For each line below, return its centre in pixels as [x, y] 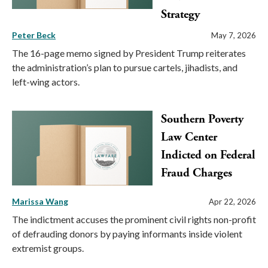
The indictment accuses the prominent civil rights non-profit [134, 219]
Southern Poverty [202, 120]
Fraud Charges [197, 173]
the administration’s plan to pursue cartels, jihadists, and [125, 68]
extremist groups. [48, 248]
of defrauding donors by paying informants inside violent [127, 233]
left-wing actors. [46, 82]
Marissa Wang [40, 201]
